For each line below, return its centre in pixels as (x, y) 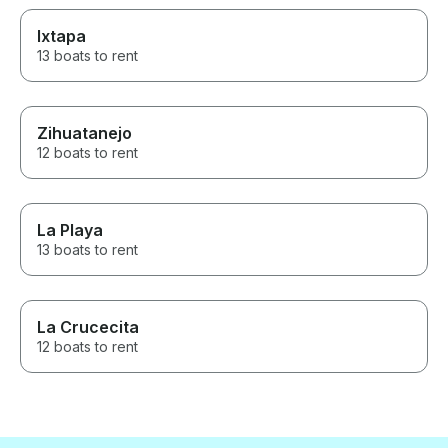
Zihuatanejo (84, 133)
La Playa (70, 230)
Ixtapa (61, 36)
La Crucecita (88, 327)
